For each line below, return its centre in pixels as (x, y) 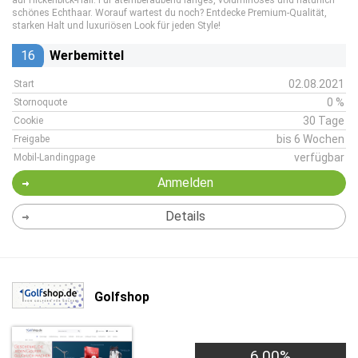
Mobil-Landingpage (54, 157)
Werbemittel (87, 56)
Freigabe (32, 139)
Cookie (28, 121)
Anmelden (185, 183)
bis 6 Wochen (310, 139)
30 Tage (324, 121)
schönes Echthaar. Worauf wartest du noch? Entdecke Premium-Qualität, (169, 13)
